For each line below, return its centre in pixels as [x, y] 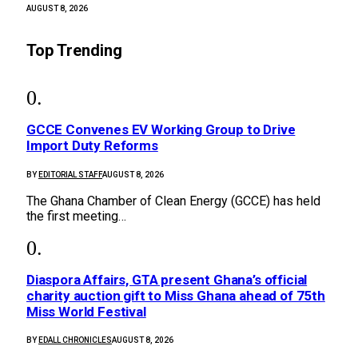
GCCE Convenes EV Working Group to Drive [161, 130]
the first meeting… [76, 216]
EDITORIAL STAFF [70, 174]
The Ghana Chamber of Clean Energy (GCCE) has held [173, 201]
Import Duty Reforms [92, 146]
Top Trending [74, 50]
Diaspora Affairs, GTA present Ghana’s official [167, 279]
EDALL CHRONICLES [75, 340]
